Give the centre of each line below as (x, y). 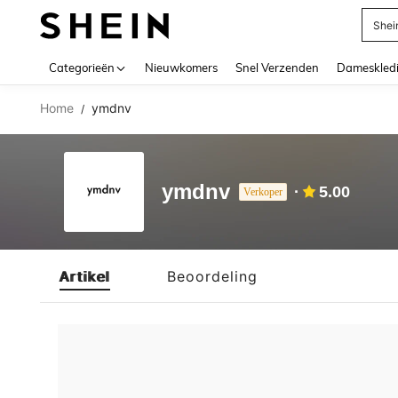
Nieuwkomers (181, 68)
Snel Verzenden (277, 68)
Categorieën (82, 68)
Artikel (85, 276)
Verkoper (263, 192)
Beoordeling (212, 276)
